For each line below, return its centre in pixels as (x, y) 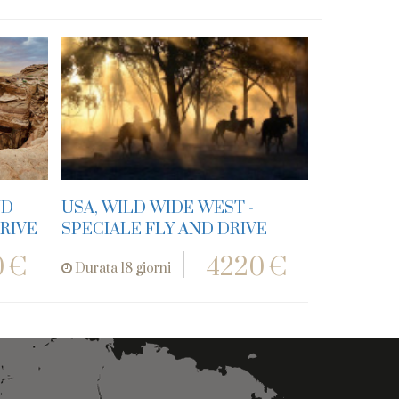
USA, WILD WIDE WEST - (157, 208)
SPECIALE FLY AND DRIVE (164, 229)
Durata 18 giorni (121, 269)
